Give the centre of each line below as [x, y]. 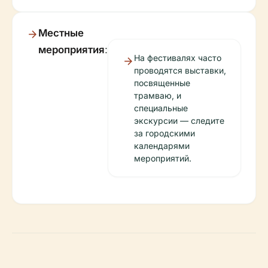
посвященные [162, 83]
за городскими [165, 133]
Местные [61, 33]
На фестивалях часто [178, 58]
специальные [161, 108]
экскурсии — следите [179, 121]
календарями [162, 146]
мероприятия [71, 50]
